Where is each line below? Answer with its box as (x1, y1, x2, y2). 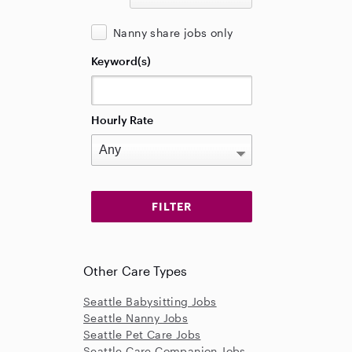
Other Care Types (83, 263, 188, 278)
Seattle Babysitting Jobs (83, 295, 217, 308)
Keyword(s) (91, 54, 151, 68)
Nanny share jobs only (113, 26, 233, 39)
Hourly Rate (91, 113, 153, 126)
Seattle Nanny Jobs (83, 311, 189, 324)
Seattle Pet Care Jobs (83, 328, 201, 341)
